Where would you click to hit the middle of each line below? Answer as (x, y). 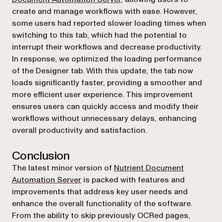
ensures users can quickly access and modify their (105, 107)
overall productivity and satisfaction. (79, 130)
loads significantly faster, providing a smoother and (107, 83)
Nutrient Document (149, 168)
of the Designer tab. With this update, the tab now (103, 71)
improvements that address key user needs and (100, 192)
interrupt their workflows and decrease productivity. (107, 47)
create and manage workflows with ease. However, (105, 11)
